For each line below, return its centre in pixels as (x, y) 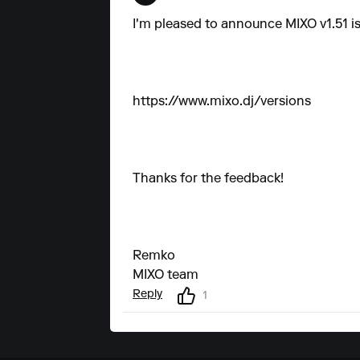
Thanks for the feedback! (208, 180)
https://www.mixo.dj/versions (222, 102)
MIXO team (166, 276)
